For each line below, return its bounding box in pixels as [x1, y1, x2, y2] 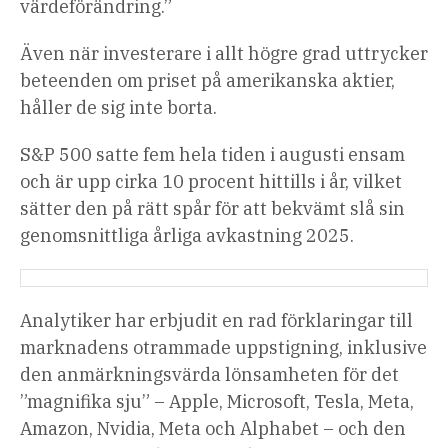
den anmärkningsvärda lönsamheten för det [20, 363, 399, 387]
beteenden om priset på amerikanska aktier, [20, 69, 395, 93]
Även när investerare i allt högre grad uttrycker [20, 42, 428, 66]
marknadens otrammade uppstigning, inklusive [20, 336, 427, 360]
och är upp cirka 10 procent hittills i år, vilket [20, 170, 402, 194]
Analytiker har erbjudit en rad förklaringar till [20, 309, 413, 333]
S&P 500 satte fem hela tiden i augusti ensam [20, 143, 405, 167]
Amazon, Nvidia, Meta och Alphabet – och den [20, 417, 406, 441]
